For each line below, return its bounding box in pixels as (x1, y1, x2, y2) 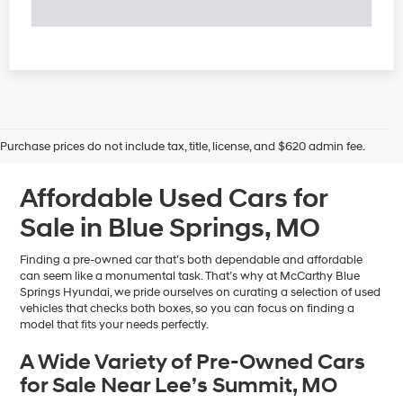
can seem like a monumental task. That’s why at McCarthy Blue (20, 269, 361, 284)
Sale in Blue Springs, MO (20, 211, 327, 246)
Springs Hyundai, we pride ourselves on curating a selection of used (20, 285, 381, 300)
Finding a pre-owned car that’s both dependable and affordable (20, 253, 363, 268)
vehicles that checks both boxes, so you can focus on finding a (20, 301, 355, 317)
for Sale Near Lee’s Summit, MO (20, 372, 338, 400)
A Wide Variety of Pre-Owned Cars (20, 349, 366, 377)
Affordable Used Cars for (20, 182, 328, 216)
